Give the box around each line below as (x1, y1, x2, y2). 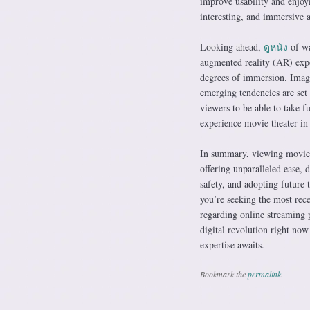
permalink (247, 268, 281, 280)
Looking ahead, (199, 40, 264, 53)
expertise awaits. (199, 238, 264, 251)
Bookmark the (199, 268, 248, 280)
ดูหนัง (263, 40, 288, 53)
